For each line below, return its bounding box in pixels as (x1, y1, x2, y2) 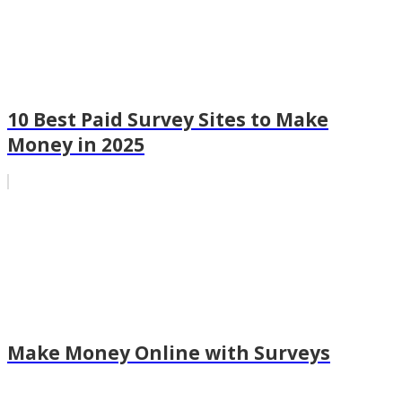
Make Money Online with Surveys (7, 340, 330, 366)
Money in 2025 (7, 131, 144, 157)
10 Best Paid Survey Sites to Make (7, 106, 328, 132)
